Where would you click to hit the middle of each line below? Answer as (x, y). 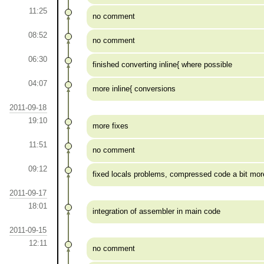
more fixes (110, 126)
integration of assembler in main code (156, 212)
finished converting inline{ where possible (162, 65)
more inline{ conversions (134, 89)
